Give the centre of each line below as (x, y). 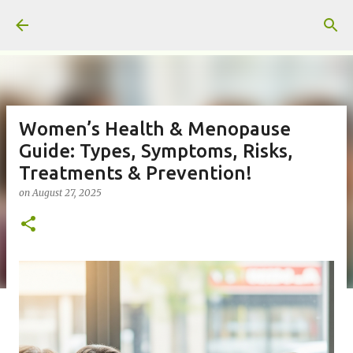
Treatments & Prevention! (136, 173)
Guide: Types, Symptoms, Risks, (156, 151)
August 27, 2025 (67, 193)
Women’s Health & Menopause (155, 129)
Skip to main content (176, 20)
